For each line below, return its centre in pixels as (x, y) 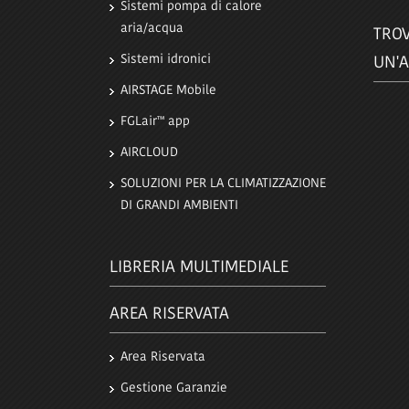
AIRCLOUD (149, 153)
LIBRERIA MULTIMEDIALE (199, 268)
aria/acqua (152, 29)
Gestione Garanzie (174, 388)
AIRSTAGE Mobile (168, 91)
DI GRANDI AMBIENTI (179, 206)
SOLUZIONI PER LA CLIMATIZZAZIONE (223, 184)
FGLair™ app (155, 122)
